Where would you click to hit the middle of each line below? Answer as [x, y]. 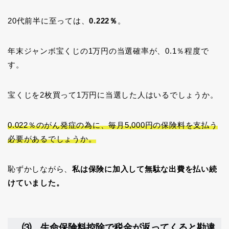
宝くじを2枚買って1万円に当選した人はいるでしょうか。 [113, 95]
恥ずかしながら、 [40, 169]
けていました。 [36, 183]
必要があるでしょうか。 [52, 139]
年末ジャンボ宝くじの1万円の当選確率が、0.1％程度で [108, 51]
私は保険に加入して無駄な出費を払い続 [145, 169]
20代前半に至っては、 [49, 21]
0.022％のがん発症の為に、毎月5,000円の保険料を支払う [113, 125]
